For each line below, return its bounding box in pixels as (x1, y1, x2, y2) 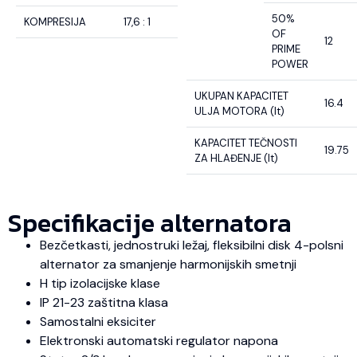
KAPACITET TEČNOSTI (194, 135, 297, 150)
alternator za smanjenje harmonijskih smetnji (40, 255, 296, 273)
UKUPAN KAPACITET (194, 88, 288, 103)
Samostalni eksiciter (40, 312, 156, 330)
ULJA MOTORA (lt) (194, 104, 284, 118)
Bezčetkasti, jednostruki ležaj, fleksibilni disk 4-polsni (40, 236, 343, 253)
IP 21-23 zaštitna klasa (40, 293, 168, 311)
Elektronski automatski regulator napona (40, 331, 278, 349)
